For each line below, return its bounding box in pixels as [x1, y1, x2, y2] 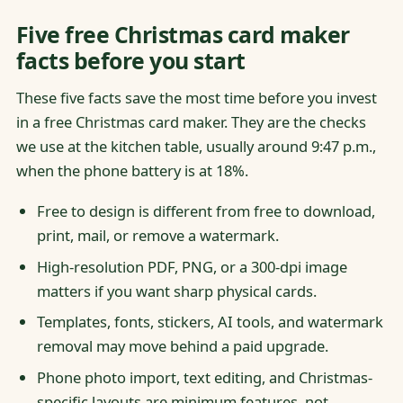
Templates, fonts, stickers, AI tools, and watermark [36, 311, 383, 333]
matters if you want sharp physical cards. [36, 280, 317, 301]
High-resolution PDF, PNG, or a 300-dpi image [36, 255, 347, 277]
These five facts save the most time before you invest [15, 87, 377, 109]
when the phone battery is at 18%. [15, 160, 248, 182]
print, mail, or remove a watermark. [36, 225, 279, 246]
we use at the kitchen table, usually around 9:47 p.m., [15, 136, 376, 157]
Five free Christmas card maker [15, 18, 350, 49]
